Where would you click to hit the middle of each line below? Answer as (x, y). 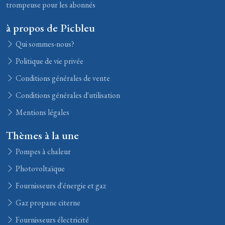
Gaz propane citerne (47, 203)
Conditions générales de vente (62, 78)
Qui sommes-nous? (44, 44)
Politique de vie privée (49, 61)
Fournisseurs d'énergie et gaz (60, 186)
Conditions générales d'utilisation (67, 95)
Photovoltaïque (39, 168)
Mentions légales (42, 112)
